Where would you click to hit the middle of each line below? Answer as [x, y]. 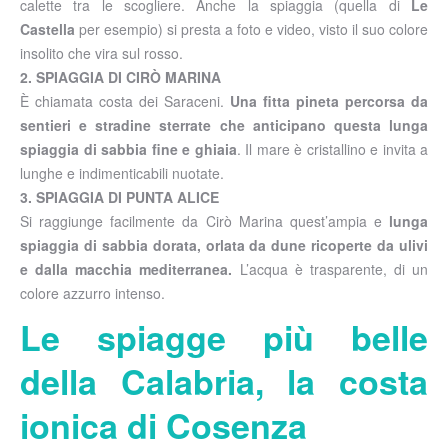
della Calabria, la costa [224, 380]
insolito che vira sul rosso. [101, 52]
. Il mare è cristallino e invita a [332, 148]
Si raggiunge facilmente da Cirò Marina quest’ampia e [201, 220]
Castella [49, 28]
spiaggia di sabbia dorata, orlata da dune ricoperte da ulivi [224, 244]
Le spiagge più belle [224, 336]
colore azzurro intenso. [92, 292]
